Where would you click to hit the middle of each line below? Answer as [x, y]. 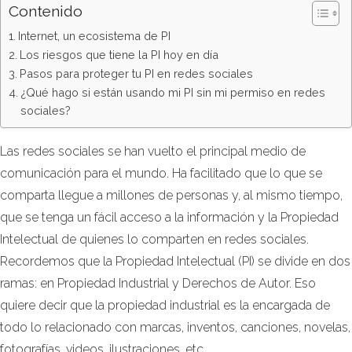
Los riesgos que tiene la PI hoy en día [119, 54]
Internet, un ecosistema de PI [94, 35]
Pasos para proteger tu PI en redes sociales [136, 73]
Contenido [46, 11]
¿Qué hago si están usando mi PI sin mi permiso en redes [172, 92]
